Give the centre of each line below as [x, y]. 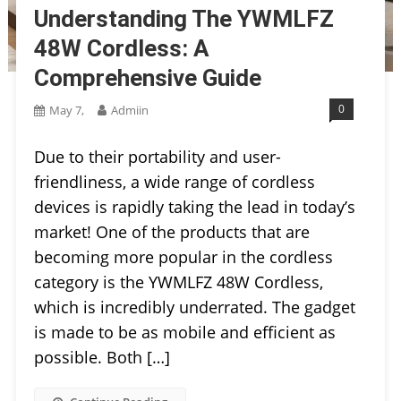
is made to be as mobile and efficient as [184, 332]
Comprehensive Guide [147, 77]
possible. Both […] [102, 357]
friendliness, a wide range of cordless [174, 181]
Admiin [129, 110]
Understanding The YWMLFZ [183, 18]
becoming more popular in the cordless [183, 256]
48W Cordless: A [121, 48]
